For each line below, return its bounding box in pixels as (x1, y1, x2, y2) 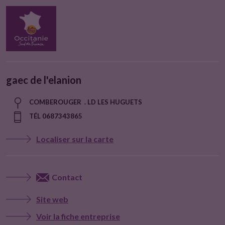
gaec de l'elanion (6, 74, 81, 86)
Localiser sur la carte (36, 134, 114, 144)
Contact (52, 172, 82, 182)
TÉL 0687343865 (29, 112, 82, 120)
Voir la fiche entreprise (36, 211, 120, 221)
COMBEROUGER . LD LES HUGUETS (29, 98, 142, 106)
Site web (36, 194, 68, 204)
